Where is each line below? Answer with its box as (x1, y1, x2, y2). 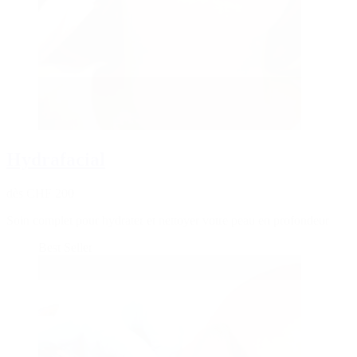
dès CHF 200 (6, 186, 74, 200)
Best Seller (38, 240, 92, 254)
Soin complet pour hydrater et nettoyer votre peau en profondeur (6, 213, 329, 227)
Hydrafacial (6, 148, 105, 170)
